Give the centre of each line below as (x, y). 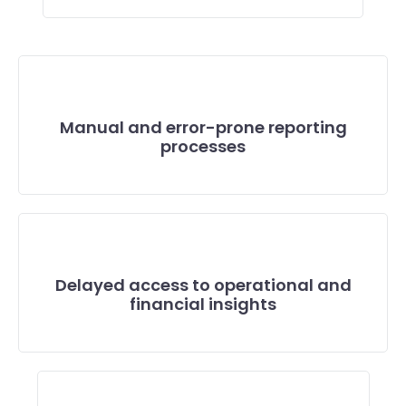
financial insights (203, 304)
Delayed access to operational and (203, 285)
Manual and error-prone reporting (203, 127)
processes (203, 146)
